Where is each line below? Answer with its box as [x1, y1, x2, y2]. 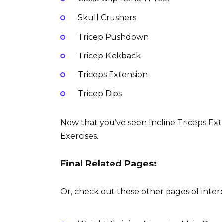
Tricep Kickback [75, 51, 141, 60]
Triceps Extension [75, 69, 148, 79]
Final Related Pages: [60, 158, 157, 169]
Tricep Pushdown [75, 32, 149, 42]
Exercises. [60, 131, 102, 141]
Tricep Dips [75, 89, 122, 99]
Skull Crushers [75, 13, 136, 23]
